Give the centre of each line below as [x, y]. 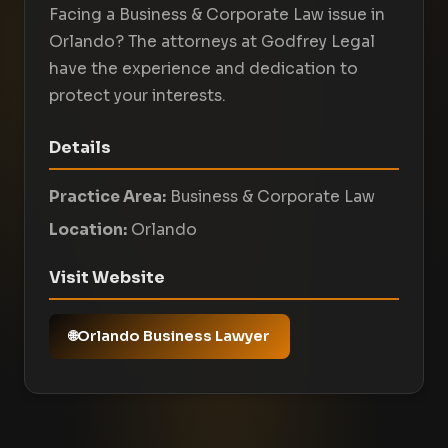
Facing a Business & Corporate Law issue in [217, 15]
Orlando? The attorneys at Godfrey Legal [212, 42]
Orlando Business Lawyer [173, 336]
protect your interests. [137, 96]
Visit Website [107, 278]
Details [80, 148]
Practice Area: [107, 197]
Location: [88, 230]
